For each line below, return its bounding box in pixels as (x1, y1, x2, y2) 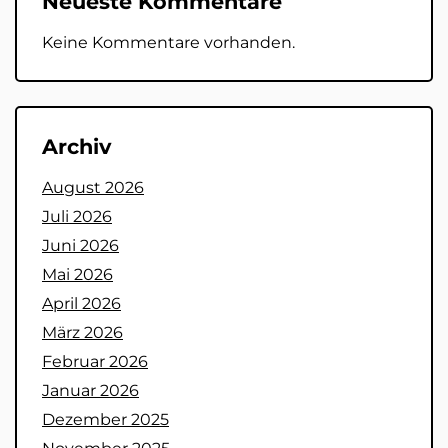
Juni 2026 (42, 236, 119, 256)
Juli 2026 (42, 207, 112, 227)
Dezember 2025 (42, 410, 169, 430)
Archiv (42, 134, 111, 160)
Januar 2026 (42, 381, 139, 401)
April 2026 (42, 294, 121, 314)
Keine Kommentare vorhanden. (42, 33, 295, 53)
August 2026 (42, 178, 144, 198)
